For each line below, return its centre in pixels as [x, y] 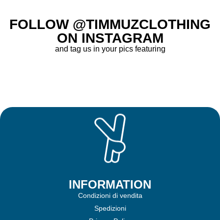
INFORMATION [110, 185]
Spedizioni [110, 208]
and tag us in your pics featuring [110, 49]
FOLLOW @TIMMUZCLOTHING [110, 25]
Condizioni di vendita [110, 196]
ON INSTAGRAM [110, 38]
